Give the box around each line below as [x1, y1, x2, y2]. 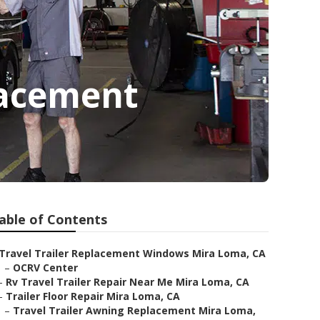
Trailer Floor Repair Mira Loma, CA [6, 289, 180, 303]
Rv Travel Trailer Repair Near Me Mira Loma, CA [6, 275, 249, 289]
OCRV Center [13, 261, 78, 274]
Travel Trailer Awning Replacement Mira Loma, [13, 304, 256, 317]
